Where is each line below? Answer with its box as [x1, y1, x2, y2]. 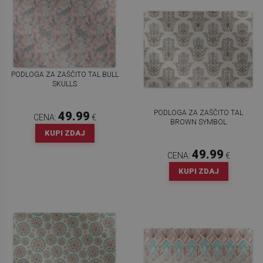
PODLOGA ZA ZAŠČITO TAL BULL [11, 70, 119, 79]
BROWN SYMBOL [170, 118, 227, 127]
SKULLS [52, 79, 77, 88]
